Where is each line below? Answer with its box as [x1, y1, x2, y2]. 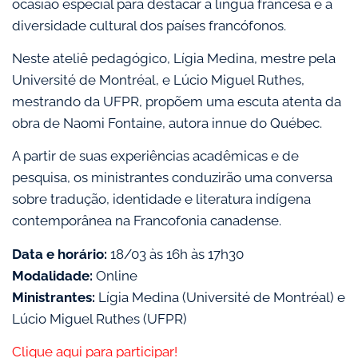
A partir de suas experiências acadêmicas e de [12, 148, 299, 165]
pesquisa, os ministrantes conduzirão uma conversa [12, 169, 332, 186]
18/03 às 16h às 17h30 [107, 245, 244, 262]
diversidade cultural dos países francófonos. [12, 17, 286, 34]
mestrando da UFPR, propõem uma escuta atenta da [12, 93, 341, 109]
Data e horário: [12, 245, 107, 262]
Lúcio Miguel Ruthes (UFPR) [12, 310, 187, 327]
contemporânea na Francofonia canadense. [12, 213, 281, 229]
